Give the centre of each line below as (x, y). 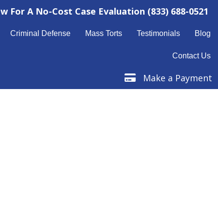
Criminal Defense (41, 33)
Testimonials (159, 33)
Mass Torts (104, 33)
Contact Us (192, 56)
